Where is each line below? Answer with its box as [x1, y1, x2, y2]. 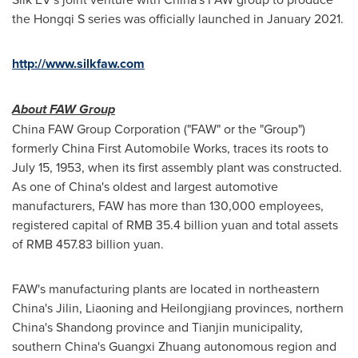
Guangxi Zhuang [109, 336, 201, 355]
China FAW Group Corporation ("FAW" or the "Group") [12, 119, 305, 137]
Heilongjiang [161, 298, 232, 316]
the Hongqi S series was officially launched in [12, 9, 267, 27]
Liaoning [86, 298, 133, 316]
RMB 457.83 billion [26, 234, 130, 253]
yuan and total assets [218, 215, 338, 233]
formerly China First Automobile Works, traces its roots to [12, 138, 328, 157]
